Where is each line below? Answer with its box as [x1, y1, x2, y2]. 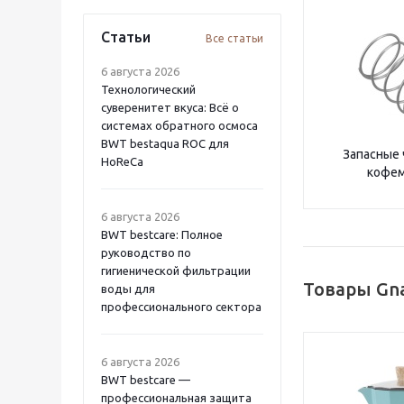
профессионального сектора [101, 300, 262, 313]
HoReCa [101, 155, 143, 168]
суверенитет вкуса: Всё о [101, 101, 239, 114]
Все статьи [206, 32, 263, 44]
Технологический [101, 83, 196, 96]
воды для [101, 282, 155, 295]
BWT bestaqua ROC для [101, 137, 229, 150]
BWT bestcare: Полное [101, 228, 223, 241]
